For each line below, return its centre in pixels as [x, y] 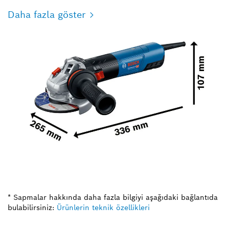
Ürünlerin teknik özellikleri [103, 207]
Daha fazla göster [47, 14]
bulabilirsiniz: [31, 207]
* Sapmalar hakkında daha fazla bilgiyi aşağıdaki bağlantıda [113, 197]
